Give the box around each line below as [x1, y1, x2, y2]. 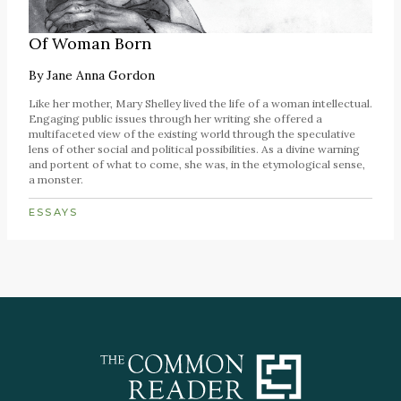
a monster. [29, 172, 83, 186]
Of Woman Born [29, 32, 151, 54]
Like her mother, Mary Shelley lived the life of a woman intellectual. [29, 96, 372, 110]
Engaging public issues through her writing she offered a [29, 111, 322, 125]
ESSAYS [29, 205, 79, 218]
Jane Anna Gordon [47, 66, 155, 83]
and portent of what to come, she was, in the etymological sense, [29, 157, 365, 171]
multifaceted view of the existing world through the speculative [29, 126, 355, 141]
